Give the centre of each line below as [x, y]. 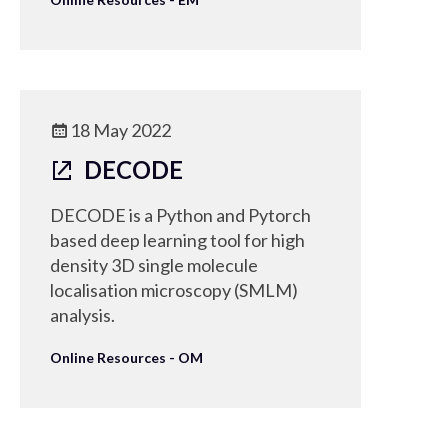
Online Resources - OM [126, 357]
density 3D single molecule [154, 265]
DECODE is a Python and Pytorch [180, 215]
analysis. [82, 315]
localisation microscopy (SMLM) [174, 290]
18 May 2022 [120, 130]
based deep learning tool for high [177, 240]
